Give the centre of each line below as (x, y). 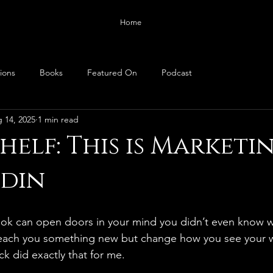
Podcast (177, 72)
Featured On (112, 72)
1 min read (58, 119)
